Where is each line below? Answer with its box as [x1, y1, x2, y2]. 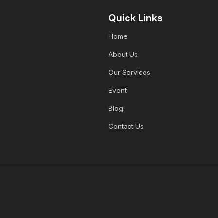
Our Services [109, 68, 151, 77]
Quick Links [109, 12, 163, 24]
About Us [109, 50, 138, 59]
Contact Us [109, 122, 144, 131]
